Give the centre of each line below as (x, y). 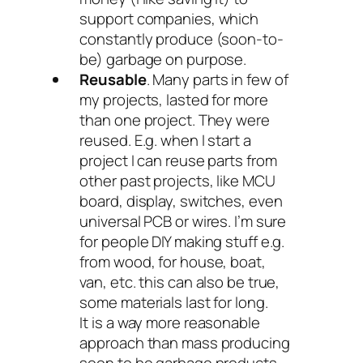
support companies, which (169, 19)
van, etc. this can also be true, (180, 282)
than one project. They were (175, 120)
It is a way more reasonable (170, 322)
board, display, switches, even (181, 201)
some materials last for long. (174, 302)
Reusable (113, 79)
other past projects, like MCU (177, 181)
